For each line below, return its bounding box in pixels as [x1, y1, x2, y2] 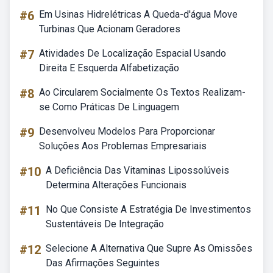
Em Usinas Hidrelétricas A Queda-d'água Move [39, 9, 238, 20]
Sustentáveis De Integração [46, 218, 164, 230]
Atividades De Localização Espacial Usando [39, 48, 226, 59]
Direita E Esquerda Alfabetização [39, 62, 179, 74]
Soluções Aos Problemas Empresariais [39, 140, 207, 152]
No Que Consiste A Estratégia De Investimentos [46, 204, 251, 215]
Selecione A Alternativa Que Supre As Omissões [46, 243, 252, 254]
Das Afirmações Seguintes [46, 257, 160, 269]
